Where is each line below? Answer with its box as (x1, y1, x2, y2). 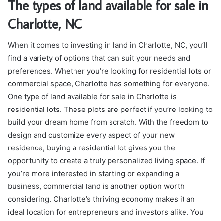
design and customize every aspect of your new (8, 130, 175, 140)
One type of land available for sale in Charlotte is (8, 92, 177, 101)
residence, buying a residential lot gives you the (8, 143, 175, 152)
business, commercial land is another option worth (8, 182, 184, 191)
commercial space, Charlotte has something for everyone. (8, 79, 210, 88)
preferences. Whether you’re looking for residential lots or (8, 66, 211, 75)
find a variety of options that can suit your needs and (8, 53, 190, 63)
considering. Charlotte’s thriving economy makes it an (8, 194, 195, 204)
